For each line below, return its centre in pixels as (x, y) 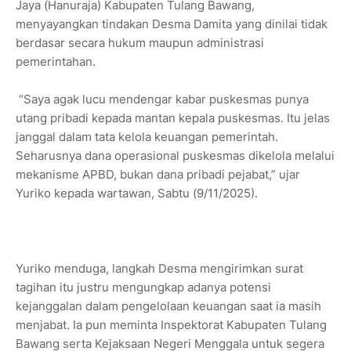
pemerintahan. (56, 61)
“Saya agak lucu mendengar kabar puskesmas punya (162, 99)
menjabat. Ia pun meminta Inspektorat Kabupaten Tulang (171, 324)
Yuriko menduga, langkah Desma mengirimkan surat (159, 268)
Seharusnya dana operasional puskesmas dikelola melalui (175, 155)
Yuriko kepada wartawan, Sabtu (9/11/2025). (137, 193)
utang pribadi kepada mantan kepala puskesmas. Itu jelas (173, 118)
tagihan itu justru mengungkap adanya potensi (143, 287)
